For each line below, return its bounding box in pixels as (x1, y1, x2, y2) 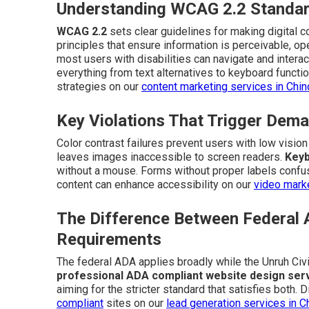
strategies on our (57, 80, 141, 94)
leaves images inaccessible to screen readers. (57, 150, 285, 164)
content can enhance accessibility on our (57, 178, 254, 192)
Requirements (57, 230, 161, 250)
